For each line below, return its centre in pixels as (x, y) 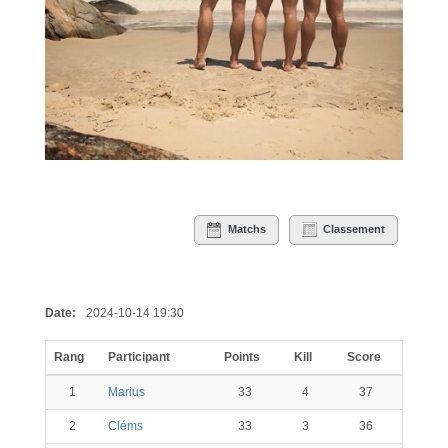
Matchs (247, 228)
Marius (126, 392)
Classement (354, 228)
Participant (140, 357)
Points (242, 357)
